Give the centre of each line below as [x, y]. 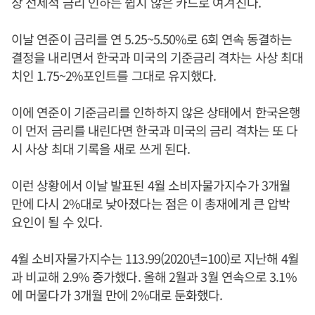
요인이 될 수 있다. [57, 221]
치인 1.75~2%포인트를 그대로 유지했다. [114, 75]
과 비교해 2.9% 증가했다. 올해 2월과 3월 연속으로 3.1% [154, 276]
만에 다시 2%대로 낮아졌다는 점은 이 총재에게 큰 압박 [151, 203]
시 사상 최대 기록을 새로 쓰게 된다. [101, 148]
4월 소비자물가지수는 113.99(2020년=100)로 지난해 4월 [155, 258]
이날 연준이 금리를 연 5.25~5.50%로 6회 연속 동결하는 [152, 39]
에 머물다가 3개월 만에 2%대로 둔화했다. [117, 295]
